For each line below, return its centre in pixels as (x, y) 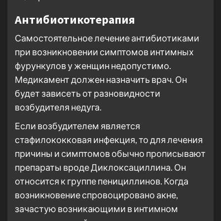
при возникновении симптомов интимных (104, 52)
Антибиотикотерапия (75, 19)
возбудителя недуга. (58, 107)
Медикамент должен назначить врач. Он (101, 79)
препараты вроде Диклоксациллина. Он (100, 167)
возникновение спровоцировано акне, (96, 195)
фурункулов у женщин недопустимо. (93, 66)
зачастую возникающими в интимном (96, 209)
